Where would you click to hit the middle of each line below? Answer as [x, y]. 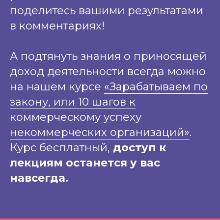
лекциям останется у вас [85, 163]
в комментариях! [57, 26]
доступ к [139, 147]
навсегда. [39, 178]
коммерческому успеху [76, 117]
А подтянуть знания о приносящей [108, 56]
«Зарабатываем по [156, 86]
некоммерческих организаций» [100, 132]
